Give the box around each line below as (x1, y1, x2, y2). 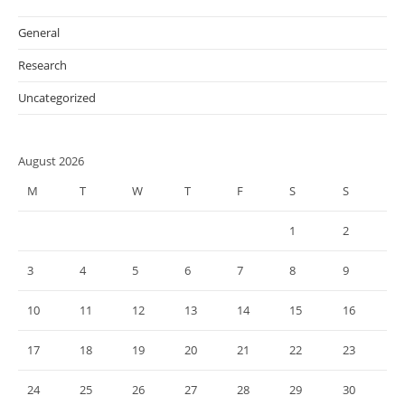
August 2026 (18, 153, 84, 169)
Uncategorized (18, 89, 96, 106)
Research (18, 57, 67, 73)
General (18, 24, 60, 41)
